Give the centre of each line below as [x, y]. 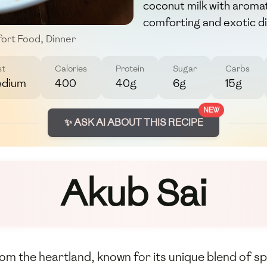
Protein [130, 69]
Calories [71, 69]
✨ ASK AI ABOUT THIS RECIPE [133, 123]
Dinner [60, 39]
